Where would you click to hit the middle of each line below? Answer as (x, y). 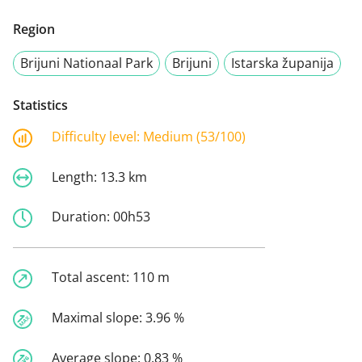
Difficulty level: (97, 136)
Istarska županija (282, 63)
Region (34, 29)
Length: (76, 177)
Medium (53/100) (194, 136)
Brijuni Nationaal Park (86, 63)
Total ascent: (92, 278)
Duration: (82, 217)
